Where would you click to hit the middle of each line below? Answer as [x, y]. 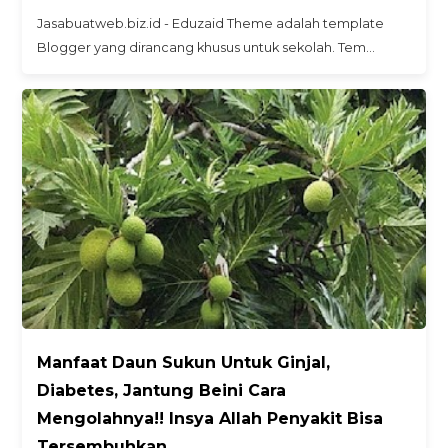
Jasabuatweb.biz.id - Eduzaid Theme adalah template [211, 24]
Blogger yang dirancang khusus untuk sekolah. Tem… [206, 48]
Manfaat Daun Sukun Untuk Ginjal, [184, 363]
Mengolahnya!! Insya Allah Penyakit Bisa [210, 419]
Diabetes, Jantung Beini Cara [162, 391]
